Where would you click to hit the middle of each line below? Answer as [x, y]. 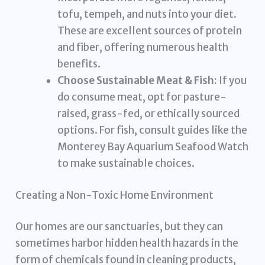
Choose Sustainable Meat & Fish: [138, 81]
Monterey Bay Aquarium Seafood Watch [153, 147]
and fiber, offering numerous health [143, 48]
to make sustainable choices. [126, 164]
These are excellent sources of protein [150, 31]
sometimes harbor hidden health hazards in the [127, 243]
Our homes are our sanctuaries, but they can [119, 227]
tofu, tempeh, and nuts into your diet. [147, 14]
